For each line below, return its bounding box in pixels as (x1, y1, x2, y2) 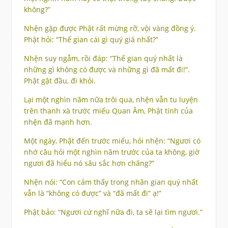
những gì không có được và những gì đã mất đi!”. (23, 65, 190, 75)
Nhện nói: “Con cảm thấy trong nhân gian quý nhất (23, 177, 198, 187)
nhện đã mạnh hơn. (23, 117, 92, 127)
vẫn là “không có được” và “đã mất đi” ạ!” (23, 188, 161, 198)
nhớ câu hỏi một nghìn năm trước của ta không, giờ (23, 147, 199, 157)
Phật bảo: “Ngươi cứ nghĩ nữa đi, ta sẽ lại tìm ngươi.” (23, 207, 203, 217)
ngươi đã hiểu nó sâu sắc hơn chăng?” (23, 158, 154, 168)
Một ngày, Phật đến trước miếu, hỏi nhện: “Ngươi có (23, 136, 201, 146)
